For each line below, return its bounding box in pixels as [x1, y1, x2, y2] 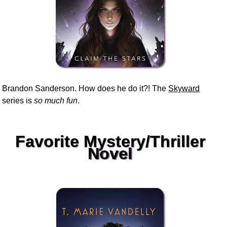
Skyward [168, 84, 200, 93]
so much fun [34, 96, 78, 105]
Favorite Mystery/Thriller [15, 132, 205, 150]
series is [2, 96, 34, 105]
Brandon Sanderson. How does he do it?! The [2, 84, 169, 93]
